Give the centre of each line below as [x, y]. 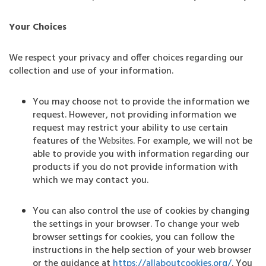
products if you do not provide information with [135, 167]
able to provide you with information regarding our [141, 154]
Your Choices [38, 27]
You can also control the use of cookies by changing [141, 211]
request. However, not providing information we [134, 115]
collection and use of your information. [91, 71]
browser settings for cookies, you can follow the [134, 237]
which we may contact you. [91, 180]
